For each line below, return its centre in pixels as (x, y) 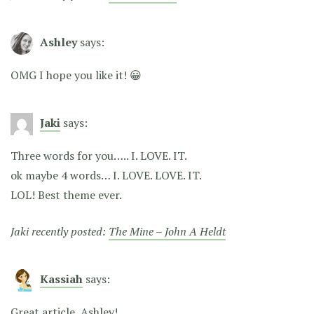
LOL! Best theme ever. (66, 195)
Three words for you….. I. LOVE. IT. (99, 156)
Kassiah (61, 279)
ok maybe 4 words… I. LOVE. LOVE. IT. (106, 176)
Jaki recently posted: (60, 232)
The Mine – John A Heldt (167, 232)
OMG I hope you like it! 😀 (76, 75)
